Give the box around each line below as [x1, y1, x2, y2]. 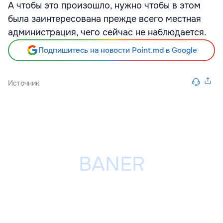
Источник [8, 79, 39, 88]
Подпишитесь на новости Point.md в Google [38, 45, 197, 55]
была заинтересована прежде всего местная [8, 13, 201, 24]
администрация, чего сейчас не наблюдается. [8, 27, 207, 38]
